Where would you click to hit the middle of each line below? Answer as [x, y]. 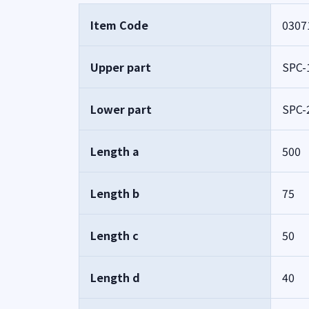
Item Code [119, 25]
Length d [115, 277]
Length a [115, 151]
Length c [114, 235]
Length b [115, 193]
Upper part [121, 67]
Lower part [121, 109]
